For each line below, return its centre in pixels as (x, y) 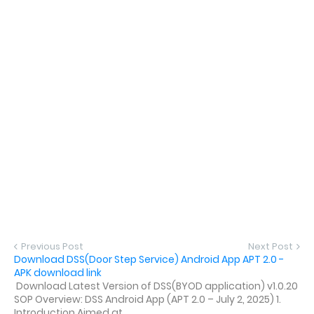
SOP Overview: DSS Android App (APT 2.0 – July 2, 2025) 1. (148, 300)
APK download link (58, 273)
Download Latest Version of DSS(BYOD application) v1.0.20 (156, 286)
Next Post (271, 247)
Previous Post (52, 247)
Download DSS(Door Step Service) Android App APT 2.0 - (149, 260)
